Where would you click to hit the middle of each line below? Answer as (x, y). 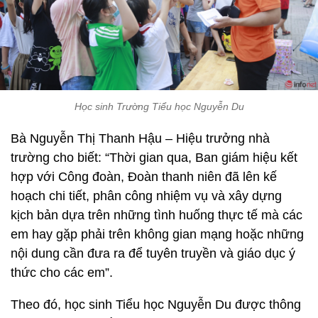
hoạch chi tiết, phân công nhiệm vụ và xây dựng (146, 196)
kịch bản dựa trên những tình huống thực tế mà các (157, 215)
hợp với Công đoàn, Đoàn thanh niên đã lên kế (144, 176)
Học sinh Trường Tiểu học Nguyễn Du (159, 106)
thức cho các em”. (62, 272)
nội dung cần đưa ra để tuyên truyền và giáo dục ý (153, 253)
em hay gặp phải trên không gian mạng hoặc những (157, 234)
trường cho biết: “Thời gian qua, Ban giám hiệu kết (154, 157)
